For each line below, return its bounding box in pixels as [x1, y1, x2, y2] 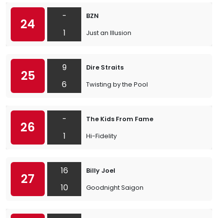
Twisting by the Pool [86, 80, 148, 89]
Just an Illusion [86, 29, 131, 37]
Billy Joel [86, 166, 115, 175]
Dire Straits [86, 63, 124, 72]
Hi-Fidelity [86, 132, 117, 140]
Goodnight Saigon [86, 183, 144, 192]
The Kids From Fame [86, 115, 153, 123]
